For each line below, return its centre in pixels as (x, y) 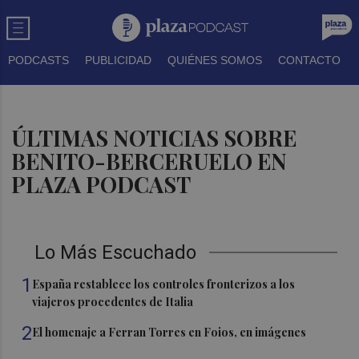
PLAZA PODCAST (101, 184)
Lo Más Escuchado (116, 252)
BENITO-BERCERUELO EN (149, 161)
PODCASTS (38, 60)
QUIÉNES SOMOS (215, 60)
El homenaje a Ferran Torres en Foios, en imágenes (169, 332)
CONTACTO (309, 60)
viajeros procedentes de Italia (113, 302)
